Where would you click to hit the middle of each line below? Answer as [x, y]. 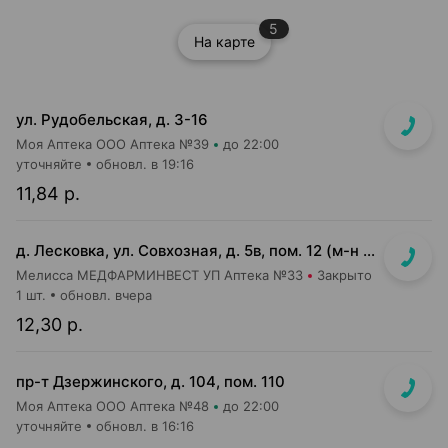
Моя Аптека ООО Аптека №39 [112, 144]
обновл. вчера [106, 295]
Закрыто [344, 275]
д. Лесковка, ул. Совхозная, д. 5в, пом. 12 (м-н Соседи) [369, 250]
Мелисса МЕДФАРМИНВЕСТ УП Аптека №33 [159, 275]
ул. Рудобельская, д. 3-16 [112, 119]
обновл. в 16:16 [145, 426]
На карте [224, 41]
